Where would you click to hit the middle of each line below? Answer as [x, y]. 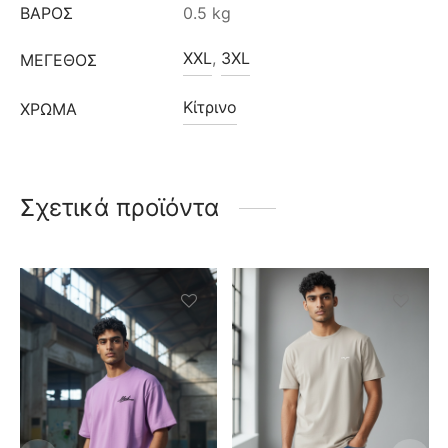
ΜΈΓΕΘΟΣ [58, 60]
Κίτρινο [210, 107]
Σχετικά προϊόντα [119, 208]
